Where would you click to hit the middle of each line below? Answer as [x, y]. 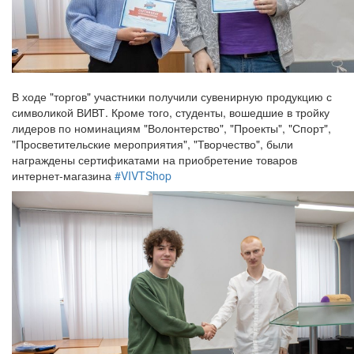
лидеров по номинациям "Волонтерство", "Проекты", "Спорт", [171, 128]
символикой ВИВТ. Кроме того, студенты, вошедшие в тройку [171, 112]
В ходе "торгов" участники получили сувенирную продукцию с [172, 96]
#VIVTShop [143, 175]
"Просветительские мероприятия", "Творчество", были [153, 143]
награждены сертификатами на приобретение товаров [154, 159]
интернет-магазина [63, 175]
